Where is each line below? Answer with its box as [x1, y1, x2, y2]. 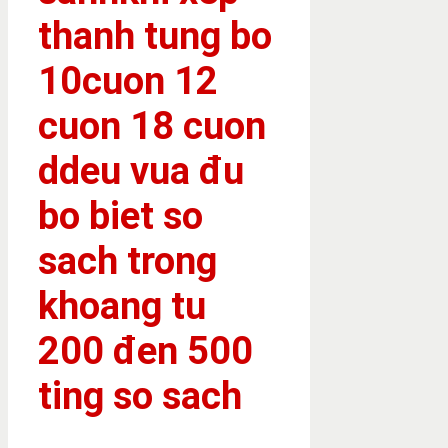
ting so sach [38, 373, 242, 418]
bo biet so [38, 193, 203, 238]
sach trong [38, 238, 217, 283]
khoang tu [38, 283, 206, 328]
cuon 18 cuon [38, 103, 266, 148]
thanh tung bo [38, 13, 272, 58]
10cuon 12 [38, 58, 218, 103]
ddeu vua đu [38, 148, 244, 193]
